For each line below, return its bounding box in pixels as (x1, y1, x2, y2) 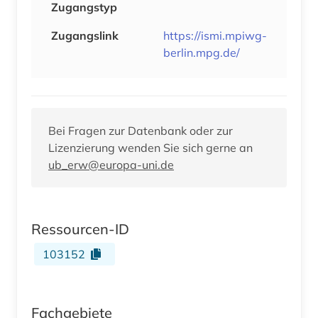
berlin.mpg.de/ (163, 45, 240, 60)
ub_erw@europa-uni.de (48, 157, 174, 172)
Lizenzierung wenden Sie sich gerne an (48, 140, 253, 155)
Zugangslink (51, 28, 119, 43)
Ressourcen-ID (31, 219, 129, 238)
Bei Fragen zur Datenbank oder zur (48, 123, 233, 138)
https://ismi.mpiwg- (163, 28, 267, 43)
